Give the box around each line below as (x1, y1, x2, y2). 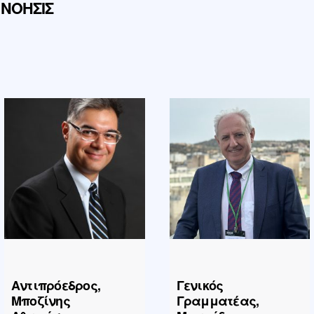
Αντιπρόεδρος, (11, 275, 101, 294)
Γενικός (176, 275, 224, 294)
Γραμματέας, (176, 291, 259, 310)
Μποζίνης (11, 291, 70, 310)
